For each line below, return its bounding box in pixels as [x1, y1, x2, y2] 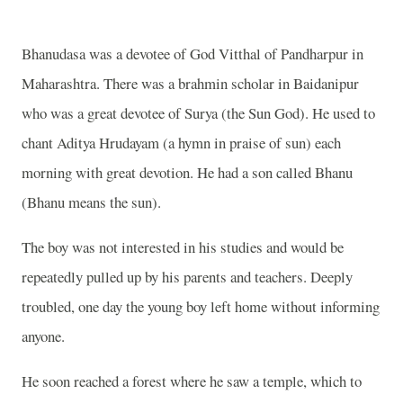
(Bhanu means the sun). [22, 192, 161, 212]
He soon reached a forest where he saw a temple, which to [22, 370, 362, 391]
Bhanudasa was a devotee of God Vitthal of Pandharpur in [22, 43, 363, 64]
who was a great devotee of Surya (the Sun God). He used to [22, 103, 375, 123]
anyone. [22, 325, 65, 346]
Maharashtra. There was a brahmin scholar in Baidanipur [22, 73, 359, 94]
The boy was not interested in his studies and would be [22, 236, 344, 257]
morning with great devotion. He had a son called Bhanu [22, 162, 353, 183]
